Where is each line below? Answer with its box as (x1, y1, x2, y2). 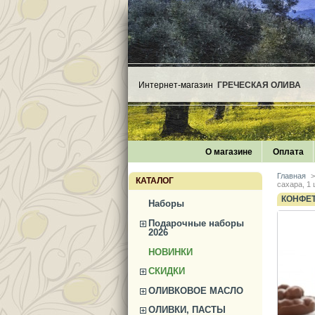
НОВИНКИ (148, 246, 193, 257)
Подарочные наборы (148, 217, 245, 229)
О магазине (205, 147, 252, 157)
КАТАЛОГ (136, 176, 174, 186)
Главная (277, 172, 306, 181)
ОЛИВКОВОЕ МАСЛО (148, 285, 244, 296)
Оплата (273, 147, 304, 157)
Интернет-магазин (139, 80, 217, 90)
